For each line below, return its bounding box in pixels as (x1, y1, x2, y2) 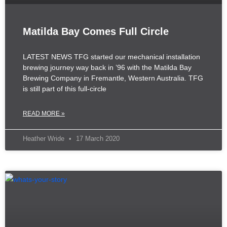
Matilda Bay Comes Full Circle (23, 26, 169, 37)
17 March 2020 (74, 135, 120, 143)
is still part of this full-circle (23, 85, 106, 93)
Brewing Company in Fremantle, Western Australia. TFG (23, 74, 203, 83)
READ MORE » (23, 110, 65, 118)
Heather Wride (23, 135, 66, 143)
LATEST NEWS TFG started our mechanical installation (23, 53, 200, 61)
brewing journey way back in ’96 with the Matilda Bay (23, 63, 192, 72)
